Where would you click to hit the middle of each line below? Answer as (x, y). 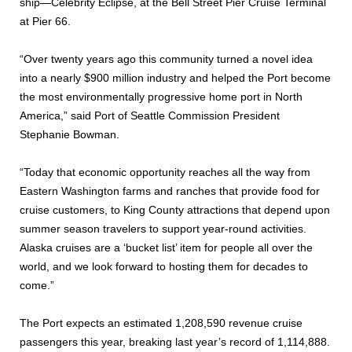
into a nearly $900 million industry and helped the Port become (175, 78)
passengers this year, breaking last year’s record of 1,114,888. (175, 342)
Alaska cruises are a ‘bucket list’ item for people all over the (166, 247)
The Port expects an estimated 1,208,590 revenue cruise (161, 323)
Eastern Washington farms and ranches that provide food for (170, 191)
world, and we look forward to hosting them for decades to (164, 266)
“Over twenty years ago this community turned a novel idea (166, 59)
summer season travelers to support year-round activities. (163, 229)
